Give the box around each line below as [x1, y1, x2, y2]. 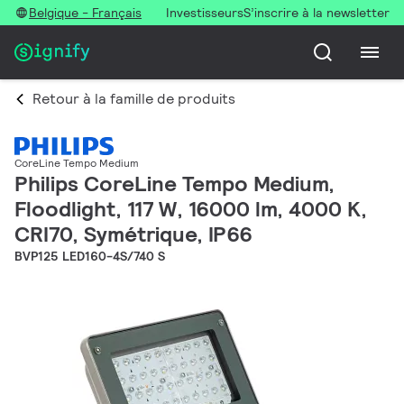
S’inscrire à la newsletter [243, 5, 390, 21]
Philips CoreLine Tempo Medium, [14, 170, 335, 198]
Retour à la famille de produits [32, 89, 235, 108]
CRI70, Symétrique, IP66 [14, 220, 252, 249]
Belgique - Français [29, 5, 142, 21]
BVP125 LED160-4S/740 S [14, 248, 165, 265]
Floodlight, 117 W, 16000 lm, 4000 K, [14, 195, 367, 224]
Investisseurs [166, 5, 243, 21]
